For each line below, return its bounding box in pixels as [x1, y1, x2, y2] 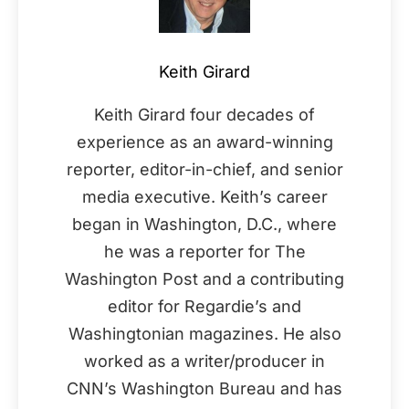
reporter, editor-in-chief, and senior [66, 160, 343, 179]
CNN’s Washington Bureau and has [67, 379, 342, 398]
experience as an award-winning [76, 132, 333, 152]
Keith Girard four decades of [94, 105, 315, 124]
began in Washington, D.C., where [72, 215, 337, 234]
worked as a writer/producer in [84, 351, 325, 371]
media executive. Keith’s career [81, 187, 328, 206]
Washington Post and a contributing [65, 269, 344, 288]
